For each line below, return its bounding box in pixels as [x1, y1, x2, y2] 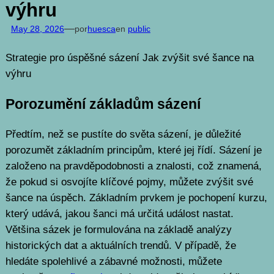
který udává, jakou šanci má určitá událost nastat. [5, 208, 234, 220]
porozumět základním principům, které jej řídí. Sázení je [5, 144, 262, 157]
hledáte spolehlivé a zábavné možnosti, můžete [5, 256, 222, 268]
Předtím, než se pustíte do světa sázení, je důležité [5, 128, 241, 141]
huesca [87, 23, 116, 34]
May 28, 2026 [10, 23, 64, 34]
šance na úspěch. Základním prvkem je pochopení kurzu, [5, 192, 267, 204]
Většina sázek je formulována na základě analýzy [5, 224, 232, 236]
